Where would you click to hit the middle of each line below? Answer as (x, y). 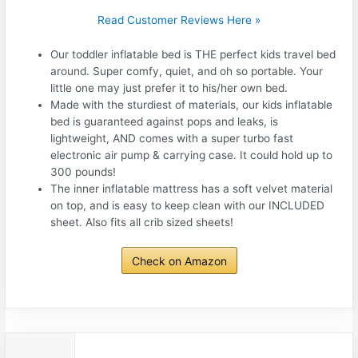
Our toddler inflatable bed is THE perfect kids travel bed (193, 54)
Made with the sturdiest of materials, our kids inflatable (192, 104)
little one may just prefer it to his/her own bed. (169, 88)
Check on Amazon (179, 261)
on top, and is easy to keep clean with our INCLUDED (188, 205)
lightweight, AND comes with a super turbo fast (172, 138)
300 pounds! (84, 171)
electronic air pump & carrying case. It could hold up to (192, 155)
